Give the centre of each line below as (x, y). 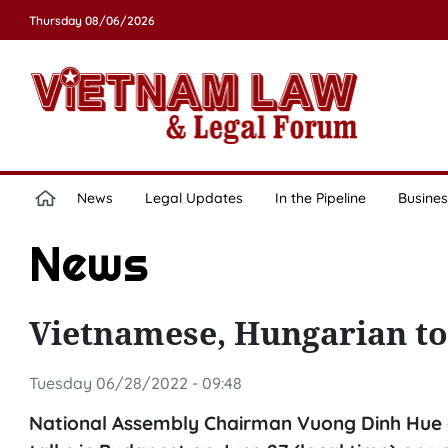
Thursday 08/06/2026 (91, 20)
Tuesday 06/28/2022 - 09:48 (135, 383)
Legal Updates (193, 198)
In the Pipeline (320, 198)
